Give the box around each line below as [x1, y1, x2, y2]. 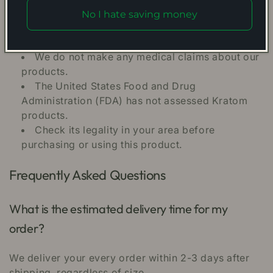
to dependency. [21, 36, 97, 49]
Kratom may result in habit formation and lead [35, 21, 258, 34]
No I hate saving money [82, 9, 197, 20]
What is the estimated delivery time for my [9, 201, 228, 217]
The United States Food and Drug [35, 80, 196, 93]
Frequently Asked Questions [9, 166, 166, 184]
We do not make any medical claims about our [35, 51, 260, 63]
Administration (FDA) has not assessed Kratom [21, 94, 248, 107]
